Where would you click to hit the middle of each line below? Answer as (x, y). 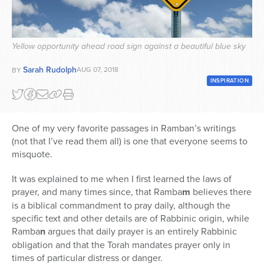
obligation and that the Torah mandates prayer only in (121, 245)
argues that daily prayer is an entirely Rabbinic (141, 231)
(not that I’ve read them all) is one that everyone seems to (130, 141)
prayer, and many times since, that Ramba (97, 192)
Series (33, 16)
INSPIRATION (229, 81)
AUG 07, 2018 (98, 70)
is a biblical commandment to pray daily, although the (121, 205)
